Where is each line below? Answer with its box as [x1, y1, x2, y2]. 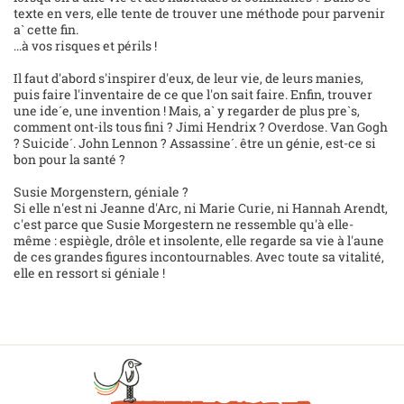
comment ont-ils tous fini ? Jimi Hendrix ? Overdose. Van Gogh [14, 118, 388, 136]
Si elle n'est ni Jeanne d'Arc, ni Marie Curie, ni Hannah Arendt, [14, 199, 388, 217]
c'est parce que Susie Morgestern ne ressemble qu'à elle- [14, 216, 353, 234]
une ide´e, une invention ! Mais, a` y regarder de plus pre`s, [14, 102, 360, 120]
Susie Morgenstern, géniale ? [14, 183, 188, 201]
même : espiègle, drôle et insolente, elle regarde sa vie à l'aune [14, 232, 384, 250]
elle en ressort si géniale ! [14, 264, 165, 282]
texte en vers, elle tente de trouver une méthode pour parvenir [14, 5, 385, 23]
